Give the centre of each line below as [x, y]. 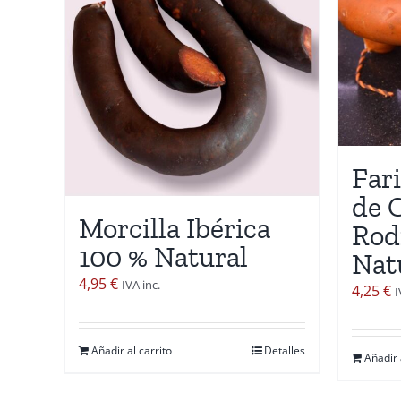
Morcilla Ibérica [175, 228]
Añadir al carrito [132, 350]
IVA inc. [141, 284]
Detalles [285, 350]
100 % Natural [163, 256]
